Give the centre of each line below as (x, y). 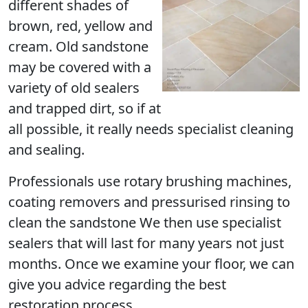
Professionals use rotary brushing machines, (150, 181)
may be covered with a (80, 67)
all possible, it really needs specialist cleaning (151, 129)
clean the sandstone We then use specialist (145, 222)
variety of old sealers (74, 88)
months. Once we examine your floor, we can (151, 264)
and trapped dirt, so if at (85, 108)
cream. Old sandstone (78, 46)
